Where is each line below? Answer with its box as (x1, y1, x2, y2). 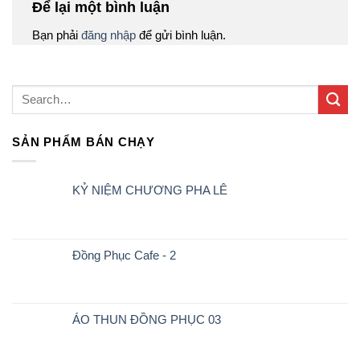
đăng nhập (81, 28, 136, 43)
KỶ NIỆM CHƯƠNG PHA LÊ (72, 182, 227, 197)
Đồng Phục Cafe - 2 (72, 247, 176, 262)
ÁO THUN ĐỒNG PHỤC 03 (72, 312, 221, 326)
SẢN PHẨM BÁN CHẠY (12, 134, 155, 149)
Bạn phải (32, 28, 81, 43)
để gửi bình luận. (136, 28, 226, 43)
